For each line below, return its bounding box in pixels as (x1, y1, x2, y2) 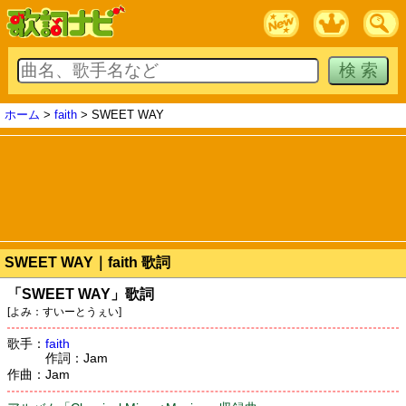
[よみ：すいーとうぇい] (7, 305, 121, 318)
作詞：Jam (45, 351, 108, 365)
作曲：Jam (7, 367, 70, 382)
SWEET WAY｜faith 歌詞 (5, 255, 170, 270)
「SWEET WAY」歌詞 (7, 286, 154, 302)
